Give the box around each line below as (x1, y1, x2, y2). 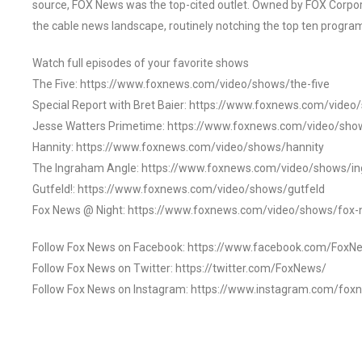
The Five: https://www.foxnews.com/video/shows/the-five (32, 77, 330, 90)
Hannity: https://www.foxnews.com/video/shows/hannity (32, 140, 324, 154)
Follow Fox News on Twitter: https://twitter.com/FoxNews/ (32, 261, 326, 275)
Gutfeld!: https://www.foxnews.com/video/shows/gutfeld (32, 182, 325, 196)
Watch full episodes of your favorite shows (32, 56, 249, 69)
